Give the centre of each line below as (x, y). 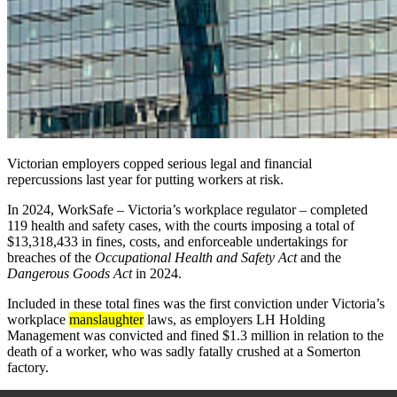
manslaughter (106, 319)
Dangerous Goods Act (70, 273)
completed (339, 209)
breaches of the (51, 257)
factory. (28, 367)
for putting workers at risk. (208, 179)
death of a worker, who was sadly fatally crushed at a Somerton (184, 351)
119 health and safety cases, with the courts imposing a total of (181, 225)
